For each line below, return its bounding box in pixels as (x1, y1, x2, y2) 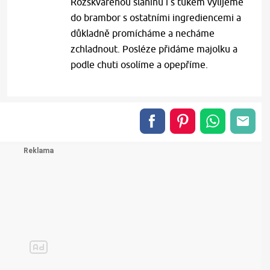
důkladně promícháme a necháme (71, 28, 215, 39)
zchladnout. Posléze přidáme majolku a (71, 43, 238, 54)
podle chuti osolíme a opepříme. (71, 59, 209, 70)
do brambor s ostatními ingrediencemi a (71, 12, 242, 23)
